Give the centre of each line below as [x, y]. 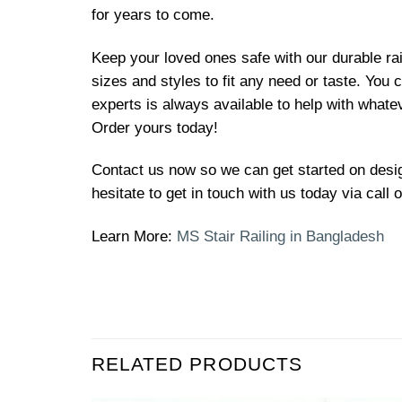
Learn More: [134, 237]
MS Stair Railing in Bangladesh [280, 237]
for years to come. [153, 14]
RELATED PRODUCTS [197, 363]
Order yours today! [155, 127]
